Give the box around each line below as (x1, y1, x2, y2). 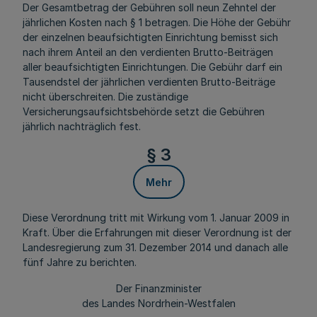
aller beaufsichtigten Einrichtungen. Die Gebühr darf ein (23, 61, 282, 73)
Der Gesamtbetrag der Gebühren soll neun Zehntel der (23, 1, 276, 13)
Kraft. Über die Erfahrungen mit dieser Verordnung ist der (23, 226, 292, 238)
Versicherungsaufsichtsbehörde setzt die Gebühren (23, 105, 265, 117)
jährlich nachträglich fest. (23, 120, 141, 132)
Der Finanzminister (115, 282, 202, 294)
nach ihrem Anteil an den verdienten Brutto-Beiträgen (23, 46, 273, 58)
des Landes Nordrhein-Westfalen (81, 297, 236, 309)
